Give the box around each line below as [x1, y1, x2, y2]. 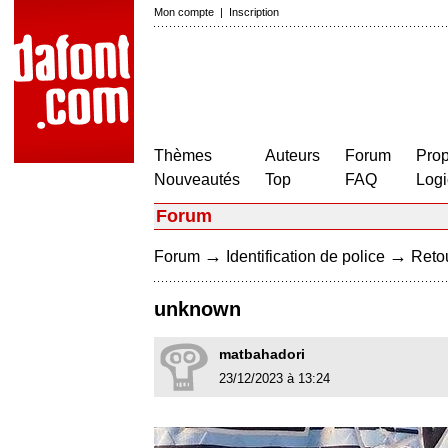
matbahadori [219, 346, 305, 363]
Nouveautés [154, 171, 240, 188]
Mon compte [154, 6, 214, 18]
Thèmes [154, 147, 212, 164]
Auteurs [265, 147, 320, 164]
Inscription [229, 6, 279, 18]
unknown [154, 298, 241, 321]
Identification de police [226, 248, 385, 265]
